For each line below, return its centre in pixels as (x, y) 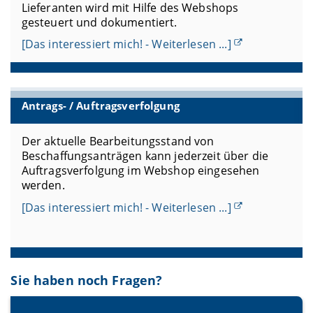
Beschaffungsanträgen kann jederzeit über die (145, 156)
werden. (43, 185)
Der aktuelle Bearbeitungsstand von (118, 141)
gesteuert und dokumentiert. (99, 22)
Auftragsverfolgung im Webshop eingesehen (140, 171)
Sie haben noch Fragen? (87, 281)
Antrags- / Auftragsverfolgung (100, 105)
